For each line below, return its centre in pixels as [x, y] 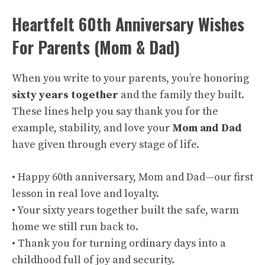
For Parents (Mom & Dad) [96, 47]
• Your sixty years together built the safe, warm [125, 210]
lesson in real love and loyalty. [85, 194]
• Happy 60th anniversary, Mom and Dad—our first [132, 177]
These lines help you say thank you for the [115, 112]
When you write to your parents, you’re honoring [130, 78]
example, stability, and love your [92, 128]
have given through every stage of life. [106, 145]
